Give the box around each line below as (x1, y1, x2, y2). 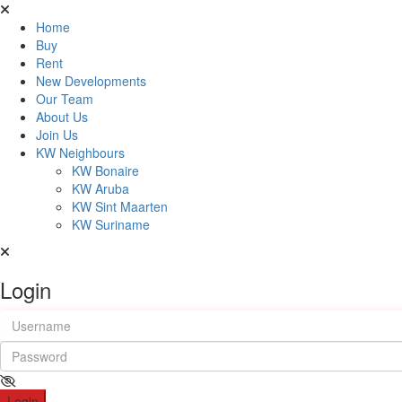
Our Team (36, 90, 93, 108)
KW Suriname (72, 215, 150, 233)
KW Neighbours (36, 144, 125, 162)
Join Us (36, 126, 78, 144)
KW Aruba (72, 179, 129, 197)
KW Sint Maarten (72, 197, 168, 215)
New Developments (36, 72, 146, 90)
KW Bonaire (72, 162, 139, 179)
